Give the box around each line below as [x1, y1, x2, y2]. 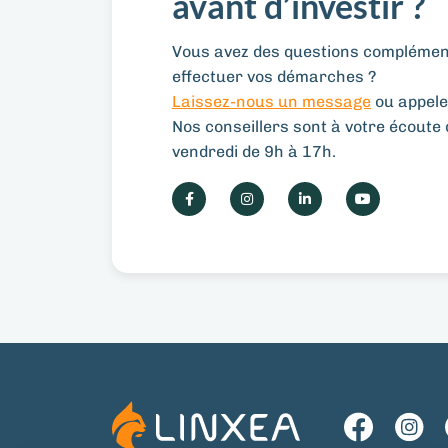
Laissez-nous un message [172, 92, 371, 112]
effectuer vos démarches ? [172, 67, 376, 87]
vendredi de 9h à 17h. [172, 142, 336, 162]
